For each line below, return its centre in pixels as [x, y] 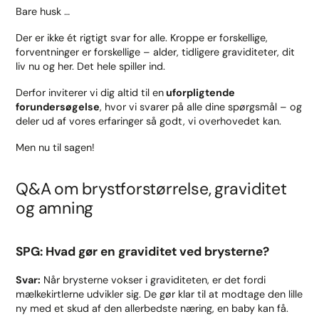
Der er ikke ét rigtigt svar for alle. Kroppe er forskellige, [142, 37]
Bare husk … [43, 11]
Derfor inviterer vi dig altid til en [90, 93]
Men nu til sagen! [56, 148]
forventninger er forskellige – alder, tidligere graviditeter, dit [156, 52]
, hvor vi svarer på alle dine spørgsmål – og [201, 107]
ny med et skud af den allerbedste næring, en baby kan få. [152, 308]
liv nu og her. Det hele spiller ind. [91, 66]
